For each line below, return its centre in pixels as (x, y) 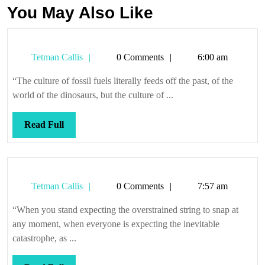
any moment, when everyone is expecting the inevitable (116, 224)
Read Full (44, 125)
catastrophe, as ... (44, 238)
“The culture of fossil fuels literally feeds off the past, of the (123, 81)
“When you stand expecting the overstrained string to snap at (125, 210)
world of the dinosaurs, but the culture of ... (93, 95)
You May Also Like (80, 13)
